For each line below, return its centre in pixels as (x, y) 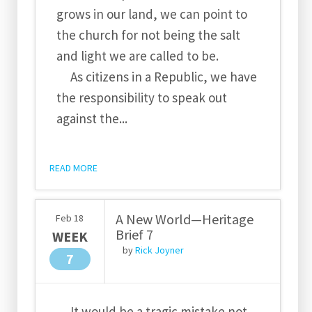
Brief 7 (134, 235)
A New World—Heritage (185, 219)
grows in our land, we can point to (152, 14)
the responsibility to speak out (142, 97)
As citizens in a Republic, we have (157, 76)
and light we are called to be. (139, 55)
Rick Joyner (159, 250)
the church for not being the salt (148, 34)
